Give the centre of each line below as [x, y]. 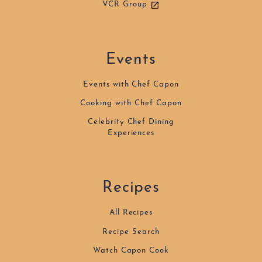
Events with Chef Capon [131, 84]
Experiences [131, 133]
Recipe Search [131, 232]
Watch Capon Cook [131, 251]
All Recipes [131, 213]
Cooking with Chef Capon [131, 103]
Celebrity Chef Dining [131, 122]
